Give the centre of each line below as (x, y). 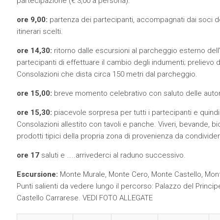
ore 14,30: (34, 51)
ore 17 (28, 155)
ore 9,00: (32, 20)
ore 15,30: (34, 112)
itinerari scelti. (40, 31)
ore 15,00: (34, 93)
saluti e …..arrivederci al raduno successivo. (112, 155)
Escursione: (37, 174)
